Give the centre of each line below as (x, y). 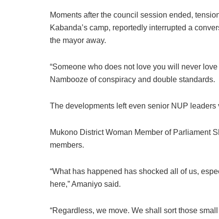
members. (67, 145)
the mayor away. (78, 41)
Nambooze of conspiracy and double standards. (132, 80)
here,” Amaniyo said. (85, 184)
